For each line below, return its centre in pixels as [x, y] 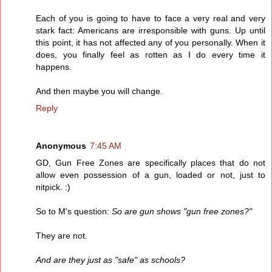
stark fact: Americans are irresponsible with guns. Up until [151, 31]
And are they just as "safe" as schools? [110, 260]
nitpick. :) [53, 187]
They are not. [62, 236]
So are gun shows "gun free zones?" [182, 212]
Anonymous [61, 146]
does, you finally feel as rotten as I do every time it [151, 55]
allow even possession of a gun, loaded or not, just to [151, 175]
